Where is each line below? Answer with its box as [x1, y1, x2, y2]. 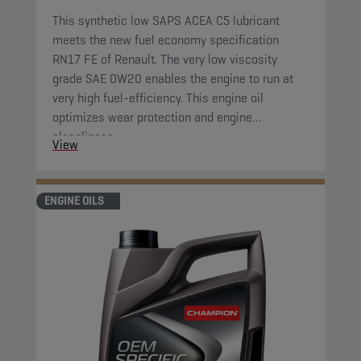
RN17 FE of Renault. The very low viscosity [52, 51, 277, 68]
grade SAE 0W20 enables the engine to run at [52, 70, 293, 87]
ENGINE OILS [44, 193, 104, 208]
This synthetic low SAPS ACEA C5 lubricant [52, 12, 280, 29]
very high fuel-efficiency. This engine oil [52, 89, 263, 106]
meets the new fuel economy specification [52, 31, 279, 48]
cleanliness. [52, 128, 116, 145]
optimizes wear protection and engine [52, 109, 252, 126]
